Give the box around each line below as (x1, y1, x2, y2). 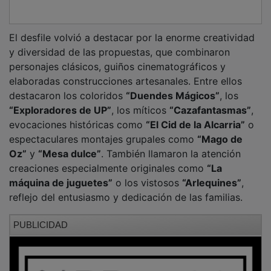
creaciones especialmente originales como (9, 153, 207, 166)
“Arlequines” (182, 168, 241, 180)
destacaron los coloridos (9, 80, 126, 93)
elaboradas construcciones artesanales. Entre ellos (9, 66, 242, 79)
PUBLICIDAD (13, 211, 68, 221)
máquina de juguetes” (9, 168, 113, 180)
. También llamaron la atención (101, 139, 241, 151)
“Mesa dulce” (38, 139, 101, 151)
